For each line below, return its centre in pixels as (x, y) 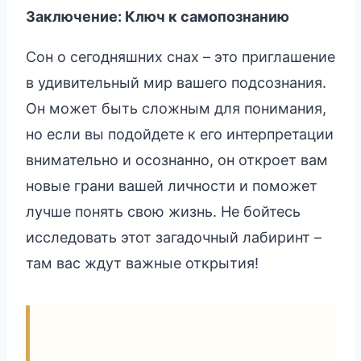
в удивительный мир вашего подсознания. (176, 82)
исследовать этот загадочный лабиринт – (174, 237)
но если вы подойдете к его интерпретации (180, 134)
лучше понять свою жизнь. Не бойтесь (163, 211)
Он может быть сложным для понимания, (176, 108)
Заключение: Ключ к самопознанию (158, 16)
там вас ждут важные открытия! (142, 263)
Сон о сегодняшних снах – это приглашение (180, 56)
